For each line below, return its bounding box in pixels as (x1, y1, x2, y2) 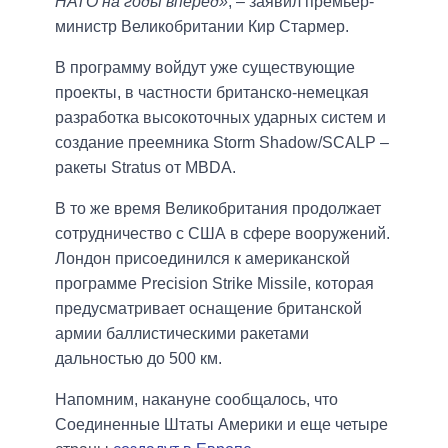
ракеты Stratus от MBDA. (55, 159, 236, 177)
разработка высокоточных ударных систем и (55, 109, 386, 127)
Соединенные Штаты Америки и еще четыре (55, 416, 388, 434)
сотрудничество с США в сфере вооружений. (55, 225, 390, 243)
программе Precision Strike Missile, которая (55, 275, 374, 293)
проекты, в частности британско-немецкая (55, 84, 369, 102)
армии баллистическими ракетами (55, 325, 309, 343)
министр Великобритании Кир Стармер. (55, 18, 349, 36)
